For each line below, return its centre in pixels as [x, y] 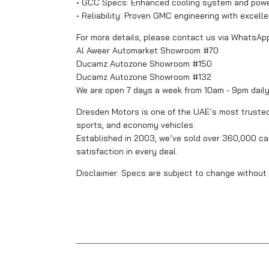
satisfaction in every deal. [127, 151]
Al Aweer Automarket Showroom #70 [147, 50]
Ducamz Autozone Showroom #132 [144, 77]
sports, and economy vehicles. [136, 125]
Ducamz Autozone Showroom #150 [144, 63]
